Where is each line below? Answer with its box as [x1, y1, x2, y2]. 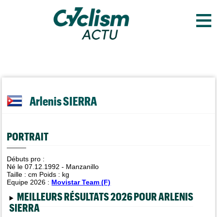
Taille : [7, 170, 29, 178]
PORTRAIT [7, 129, 49, 142]
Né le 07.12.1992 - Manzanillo [7, 163, 99, 170]
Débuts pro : [7, 155, 45, 163]
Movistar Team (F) [51, 178, 111, 186]
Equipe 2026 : [7, 178, 52, 186]
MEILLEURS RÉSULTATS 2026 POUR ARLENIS [16, 190, 193, 202]
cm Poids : [28, 170, 62, 178]
